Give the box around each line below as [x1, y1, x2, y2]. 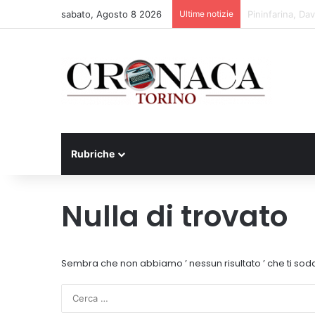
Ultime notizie [179, 8, 233, 19]
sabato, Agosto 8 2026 [61, 8, 162, 20]
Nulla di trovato [61, 196, 288, 236]
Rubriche [71, 148, 115, 160]
